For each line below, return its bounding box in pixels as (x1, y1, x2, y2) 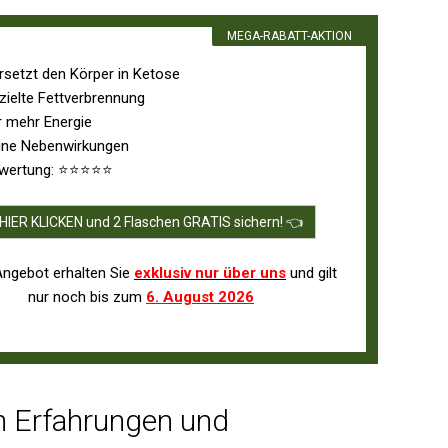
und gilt (286, 264, 337, 283)
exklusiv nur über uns (134, 264, 286, 283)
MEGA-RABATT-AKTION (227, 29, 352, 44)
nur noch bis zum (28, 288, 146, 307)
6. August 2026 (146, 288, 254, 307)
